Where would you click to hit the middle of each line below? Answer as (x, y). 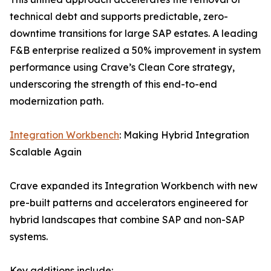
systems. (29, 237)
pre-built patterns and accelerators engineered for (129, 203)
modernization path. (57, 101)
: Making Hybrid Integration (184, 135)
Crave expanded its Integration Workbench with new (134, 186)
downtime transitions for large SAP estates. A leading (134, 34)
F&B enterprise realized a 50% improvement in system (135, 51)
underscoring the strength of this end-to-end (113, 84)
